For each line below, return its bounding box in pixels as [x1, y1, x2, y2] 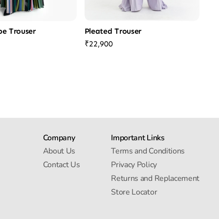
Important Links [111, 132, 165, 144]
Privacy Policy [111, 159, 157, 171]
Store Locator [111, 187, 157, 198]
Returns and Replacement [111, 173, 199, 184]
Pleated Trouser [84, 26, 141, 36]
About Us [43, 146, 75, 157]
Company [43, 132, 75, 144]
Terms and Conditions [111, 146, 185, 157]
